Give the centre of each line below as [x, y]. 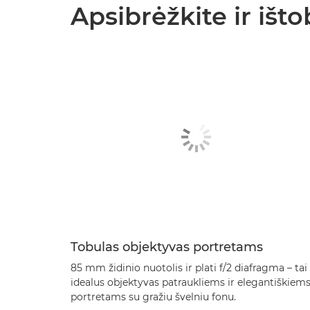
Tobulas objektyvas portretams [167, 247]
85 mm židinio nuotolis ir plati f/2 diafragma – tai [189, 267]
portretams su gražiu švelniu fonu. [153, 297]
